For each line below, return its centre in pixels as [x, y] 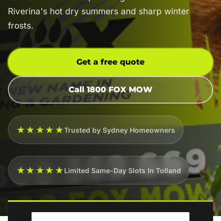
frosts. [21, 25]
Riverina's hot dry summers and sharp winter [99, 11]
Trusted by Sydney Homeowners [120, 130]
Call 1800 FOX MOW [110, 90]
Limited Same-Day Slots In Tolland [123, 170]
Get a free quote [110, 62]
